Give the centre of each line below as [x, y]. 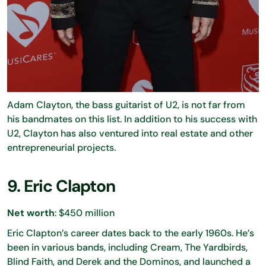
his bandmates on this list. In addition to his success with [132, 119]
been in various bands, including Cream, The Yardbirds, [127, 247]
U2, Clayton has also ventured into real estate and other [130, 133]
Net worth [31, 213]
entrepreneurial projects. [61, 147]
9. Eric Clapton [61, 186]
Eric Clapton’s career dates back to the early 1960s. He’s [131, 233]
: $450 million [85, 213]
